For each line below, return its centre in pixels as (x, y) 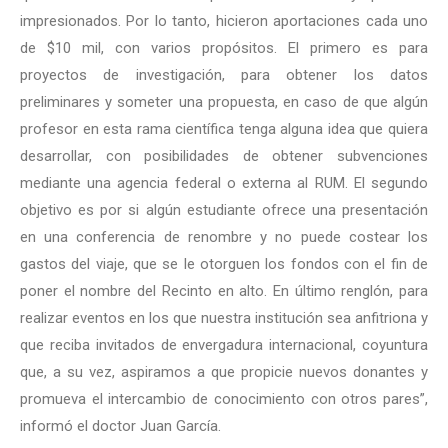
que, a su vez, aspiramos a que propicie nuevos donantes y (224, 372)
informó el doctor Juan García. (120, 426)
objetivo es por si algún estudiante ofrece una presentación (224, 210)
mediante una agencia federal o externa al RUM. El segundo (224, 183)
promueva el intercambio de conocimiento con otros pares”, (224, 399)
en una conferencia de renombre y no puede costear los (224, 237)
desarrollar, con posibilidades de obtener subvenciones (224, 156)
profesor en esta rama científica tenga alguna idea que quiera (224, 129)
